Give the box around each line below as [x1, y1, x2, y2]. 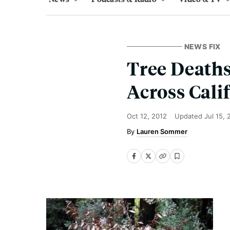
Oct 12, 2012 [127, 112, 167, 120]
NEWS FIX [184, 42, 221, 51]
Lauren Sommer [137, 127, 187, 136]
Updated [175, 112, 204, 120]
